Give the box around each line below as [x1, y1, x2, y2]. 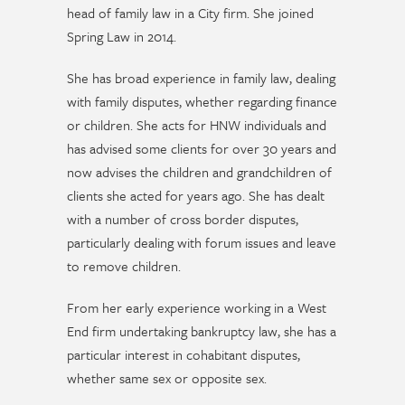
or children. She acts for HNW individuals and [67, 115, 326, 136]
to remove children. [67, 256, 181, 277]
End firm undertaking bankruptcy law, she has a [67, 321, 336, 342]
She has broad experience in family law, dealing [67, 68, 335, 89]
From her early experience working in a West [67, 297, 326, 318]
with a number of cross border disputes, [67, 209, 298, 230]
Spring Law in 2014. [67, 26, 176, 47]
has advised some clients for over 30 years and [67, 138, 336, 159]
